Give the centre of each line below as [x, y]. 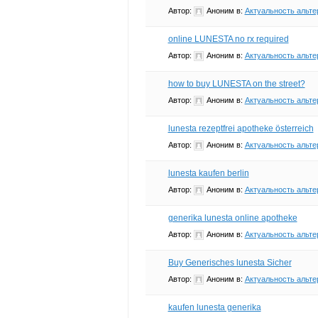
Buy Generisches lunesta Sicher [230, 262]
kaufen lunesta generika [214, 307]
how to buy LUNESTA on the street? [236, 83]
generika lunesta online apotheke [232, 218]
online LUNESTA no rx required [228, 39]
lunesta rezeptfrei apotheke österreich [241, 128]
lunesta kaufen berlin [208, 173]
